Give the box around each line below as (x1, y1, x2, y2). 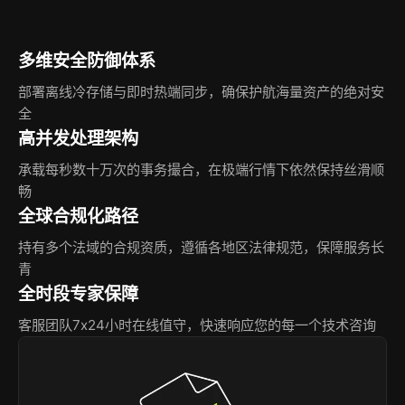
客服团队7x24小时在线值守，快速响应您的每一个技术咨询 (18, 316, 376, 334)
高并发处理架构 (18, 127, 138, 150)
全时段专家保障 (18, 283, 138, 306)
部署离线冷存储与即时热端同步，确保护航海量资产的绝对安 (18, 83, 384, 101)
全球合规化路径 (18, 205, 138, 228)
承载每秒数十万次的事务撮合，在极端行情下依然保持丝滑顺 (18, 161, 384, 179)
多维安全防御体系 (18, 50, 155, 72)
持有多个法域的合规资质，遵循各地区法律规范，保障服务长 (18, 239, 384, 257)
